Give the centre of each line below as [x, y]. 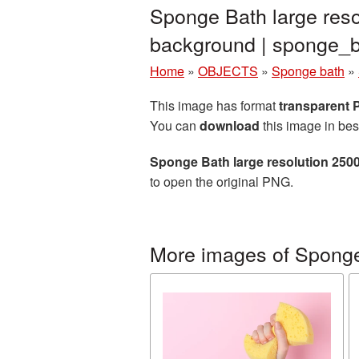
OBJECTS [228, 71]
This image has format [214, 105]
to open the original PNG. [222, 182]
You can [175, 125]
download [230, 125]
